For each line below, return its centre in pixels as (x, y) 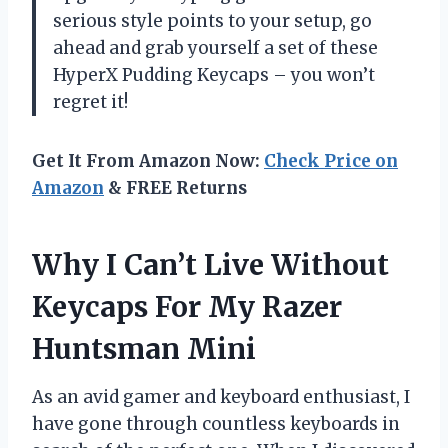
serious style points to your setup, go (212, 21)
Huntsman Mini (144, 349)
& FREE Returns (175, 188)
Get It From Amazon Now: (148, 161)
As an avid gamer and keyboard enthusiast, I (221, 397)
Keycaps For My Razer (187, 307)
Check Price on (331, 161)
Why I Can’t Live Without (210, 265)
